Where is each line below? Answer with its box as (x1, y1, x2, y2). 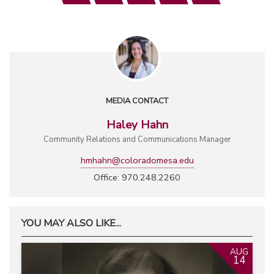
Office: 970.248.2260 (94, 171, 180, 184)
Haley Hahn (106, 117, 168, 133)
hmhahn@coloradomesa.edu (80, 154, 194, 167)
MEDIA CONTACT (106, 95, 168, 107)
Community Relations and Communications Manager (43, 134, 231, 146)
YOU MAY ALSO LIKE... (21, 217, 121, 231)
